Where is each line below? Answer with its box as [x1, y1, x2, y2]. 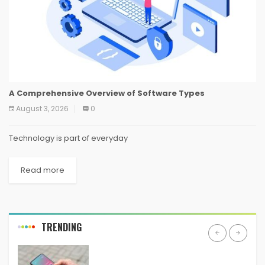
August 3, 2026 [16, 104, 69, 114]
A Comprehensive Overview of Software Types [9, 88, 205, 99]
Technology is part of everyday [9, 132, 128, 144]
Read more [21, 164, 64, 176]
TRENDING [41, 220, 82, 235]
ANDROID [104, 246, 134, 257]
